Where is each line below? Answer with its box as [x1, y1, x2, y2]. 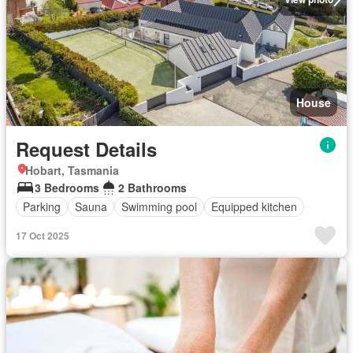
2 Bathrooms [118, 179, 187, 195]
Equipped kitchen [211, 199, 297, 214]
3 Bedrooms [35, 179, 99, 195]
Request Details [16, 135, 157, 162]
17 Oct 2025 [16, 228, 69, 243]
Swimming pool [121, 199, 197, 214]
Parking [23, 199, 61, 214]
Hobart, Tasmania [25, 162, 119, 178]
